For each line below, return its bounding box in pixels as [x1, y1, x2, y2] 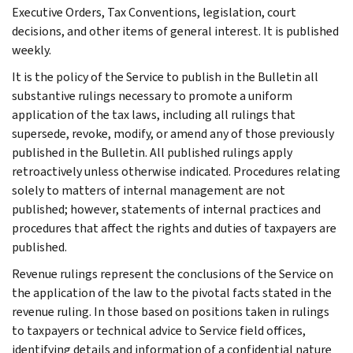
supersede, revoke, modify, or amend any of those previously [12, 124, 334, 142]
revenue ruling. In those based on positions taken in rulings [12, 303, 329, 320]
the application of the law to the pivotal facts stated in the [12, 284, 332, 301]
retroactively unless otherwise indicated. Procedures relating [12, 162, 340, 180]
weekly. [12, 41, 51, 58]
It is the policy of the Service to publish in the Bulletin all [12, 68, 318, 85]
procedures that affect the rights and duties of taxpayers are [12, 219, 336, 236]
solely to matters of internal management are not [12, 181, 285, 199]
